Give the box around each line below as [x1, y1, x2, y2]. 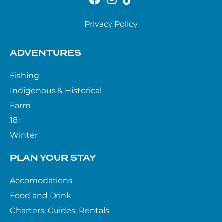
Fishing [10, 71, 39, 81]
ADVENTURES [10, 47, 81, 60]
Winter [10, 130, 38, 140]
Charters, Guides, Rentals [10, 206, 109, 216]
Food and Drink [10, 191, 71, 201]
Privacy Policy [84, 19, 138, 29]
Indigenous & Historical [10, 86, 102, 96]
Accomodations [10, 176, 72, 186]
